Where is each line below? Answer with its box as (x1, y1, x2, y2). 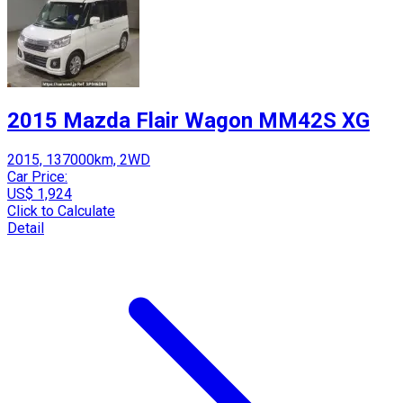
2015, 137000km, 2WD (7, 151, 150, 169)
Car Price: (7, 168, 67, 186)
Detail (7, 219, 44, 237)
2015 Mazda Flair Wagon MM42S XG (7, 108, 370, 134)
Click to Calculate (7, 202, 115, 220)
